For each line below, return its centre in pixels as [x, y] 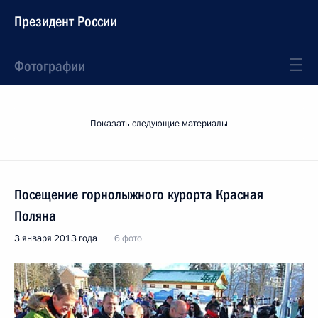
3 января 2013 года [56, 238]
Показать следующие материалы [159, 124]
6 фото [128, 238]
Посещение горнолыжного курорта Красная [139, 194]
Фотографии [50, 66]
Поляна [35, 216]
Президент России [66, 21]
